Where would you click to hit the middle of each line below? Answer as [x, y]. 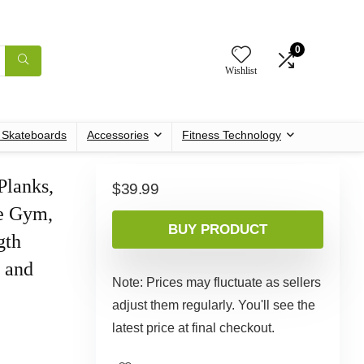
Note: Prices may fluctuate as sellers [217, 282]
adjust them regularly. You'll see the [214, 305]
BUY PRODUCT [218, 229]
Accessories [118, 134]
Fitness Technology [232, 134]
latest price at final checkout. [193, 327]
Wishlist [241, 71]
